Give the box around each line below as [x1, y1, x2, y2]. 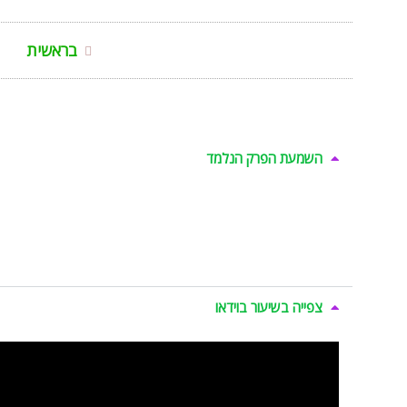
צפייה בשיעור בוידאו [215, 298, 323, 316]
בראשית [26, 40, 77, 61]
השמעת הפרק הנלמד [206, 149, 323, 167]
